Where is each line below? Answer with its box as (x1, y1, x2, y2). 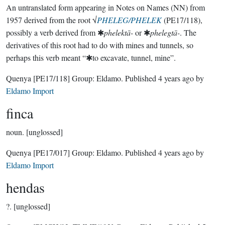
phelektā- (104, 27, 133, 38)
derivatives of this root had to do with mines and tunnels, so (6, 40, 193, 50)
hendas (6, 178, 45, 197)
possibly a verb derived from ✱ (6, 27, 104, 38)
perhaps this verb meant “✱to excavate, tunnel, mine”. (6, 52, 176, 63)
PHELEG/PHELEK (97, 15, 162, 25)
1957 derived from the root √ (6, 15, 97, 25)
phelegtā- (150, 27, 180, 38)
